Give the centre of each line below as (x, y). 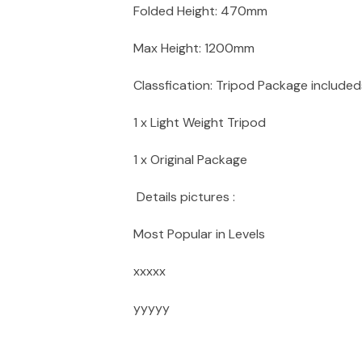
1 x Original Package (190, 160)
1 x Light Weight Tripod (200, 122)
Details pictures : (184, 197)
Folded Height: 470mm (200, 11)
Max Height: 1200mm (194, 48)
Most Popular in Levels (199, 234)
